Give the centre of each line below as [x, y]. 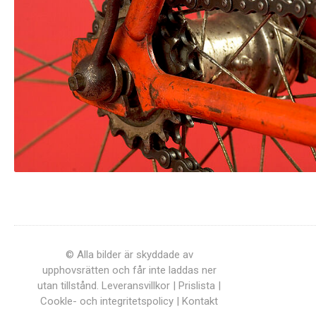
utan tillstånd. [69, 286]
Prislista [197, 286]
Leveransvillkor [136, 286]
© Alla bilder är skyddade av [129, 255]
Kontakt [200, 301]
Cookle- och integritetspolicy [107, 301]
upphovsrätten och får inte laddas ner [129, 270]
